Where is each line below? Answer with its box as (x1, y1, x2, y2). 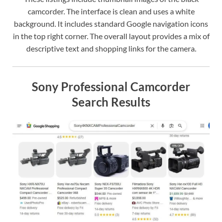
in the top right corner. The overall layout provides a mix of (12, 31, 210, 41)
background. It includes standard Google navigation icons (14, 18, 208, 28)
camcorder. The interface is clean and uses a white (27, 6, 195, 16)
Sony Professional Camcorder (32, 79, 190, 94)
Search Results (72, 94, 150, 109)
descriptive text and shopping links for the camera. (26, 43, 196, 53)
